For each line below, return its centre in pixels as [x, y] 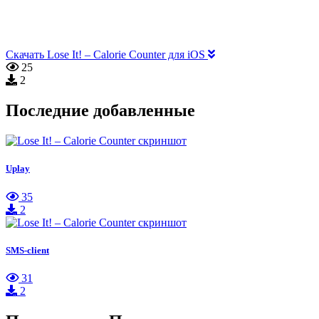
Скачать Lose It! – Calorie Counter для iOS [107, 55]
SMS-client [27, 250]
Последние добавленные [100, 111]
